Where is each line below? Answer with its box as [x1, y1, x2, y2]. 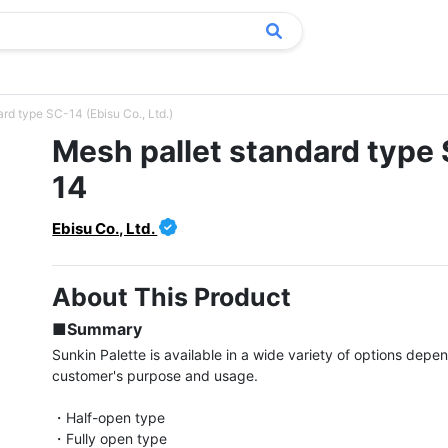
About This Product [52, 282, 292, 312]
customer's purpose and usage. [52, 367, 259, 384]
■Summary [52, 319, 143, 339]
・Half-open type [52, 409, 166, 426]
